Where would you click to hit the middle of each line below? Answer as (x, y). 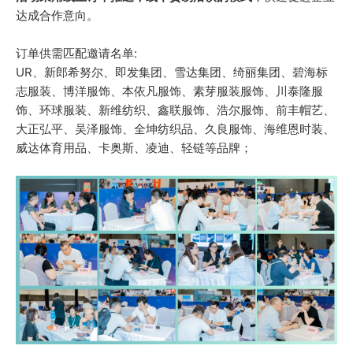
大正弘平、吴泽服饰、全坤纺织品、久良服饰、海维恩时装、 (175, 129)
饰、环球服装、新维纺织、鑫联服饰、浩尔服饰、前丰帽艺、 (175, 110)
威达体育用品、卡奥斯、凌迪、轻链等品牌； (134, 148)
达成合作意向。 (57, 16)
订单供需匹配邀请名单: (76, 54)
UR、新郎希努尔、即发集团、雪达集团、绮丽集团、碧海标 (171, 72)
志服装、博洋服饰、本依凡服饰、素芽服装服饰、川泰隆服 (169, 91)
